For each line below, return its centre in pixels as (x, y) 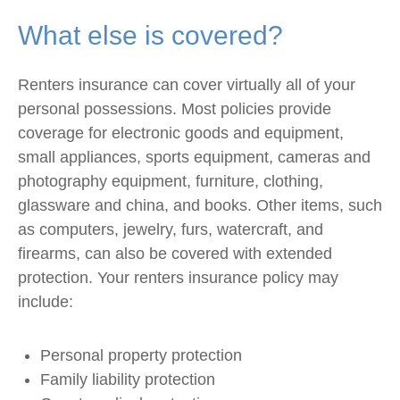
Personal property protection (141, 355)
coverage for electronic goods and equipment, (181, 133)
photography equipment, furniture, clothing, (171, 181)
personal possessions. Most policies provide (175, 109)
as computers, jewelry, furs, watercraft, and (171, 229)
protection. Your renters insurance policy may (178, 278)
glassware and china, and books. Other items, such (200, 205)
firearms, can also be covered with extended (175, 254)
